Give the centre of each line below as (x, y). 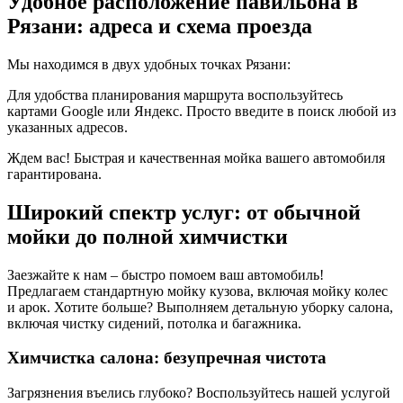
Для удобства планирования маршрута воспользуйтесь (175, 94)
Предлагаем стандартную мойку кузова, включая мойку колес (197, 291)
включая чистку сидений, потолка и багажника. (154, 323)
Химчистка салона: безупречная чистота (167, 358)
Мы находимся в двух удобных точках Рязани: (149, 64)
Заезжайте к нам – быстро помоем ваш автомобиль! (166, 274)
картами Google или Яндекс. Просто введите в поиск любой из (201, 111)
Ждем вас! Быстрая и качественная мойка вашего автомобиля (196, 157)
